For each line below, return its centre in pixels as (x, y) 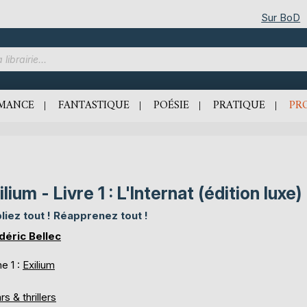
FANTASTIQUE (94, 106)
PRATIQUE (239, 106)
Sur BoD (281, 17)
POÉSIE (171, 106)
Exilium (39, 265)
